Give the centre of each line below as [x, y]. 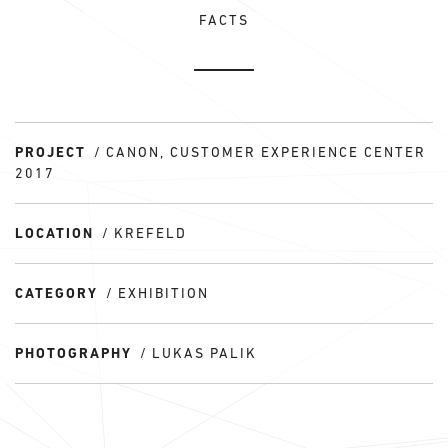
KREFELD [150, 233]
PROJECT [50, 152]
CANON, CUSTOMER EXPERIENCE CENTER [266, 152]
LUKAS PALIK [204, 353]
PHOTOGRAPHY [73, 353]
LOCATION [54, 233]
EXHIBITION [163, 293]
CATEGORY [56, 293]
